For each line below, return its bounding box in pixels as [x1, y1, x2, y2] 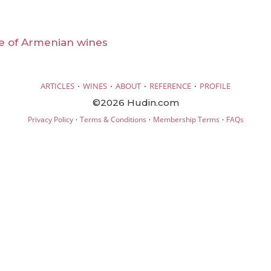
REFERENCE [149, 80, 191, 91]
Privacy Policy [27, 114, 73, 125]
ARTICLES [41, 80, 74, 91]
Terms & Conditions [79, 114, 146, 125]
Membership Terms [152, 114, 220, 125]
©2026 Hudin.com [92, 96, 179, 108]
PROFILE [200, 80, 230, 91]
